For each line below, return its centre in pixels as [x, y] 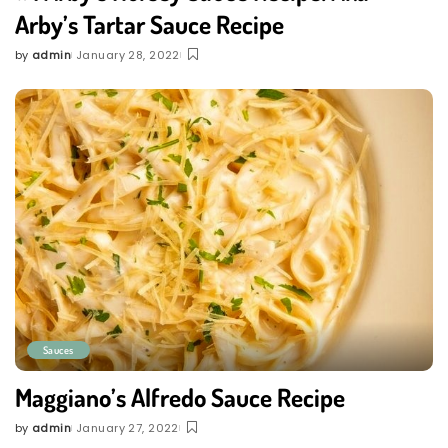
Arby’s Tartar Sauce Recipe [149, 23]
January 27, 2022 [127, 427]
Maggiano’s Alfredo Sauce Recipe [180, 396]
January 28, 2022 [128, 54]
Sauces [58, 349]
